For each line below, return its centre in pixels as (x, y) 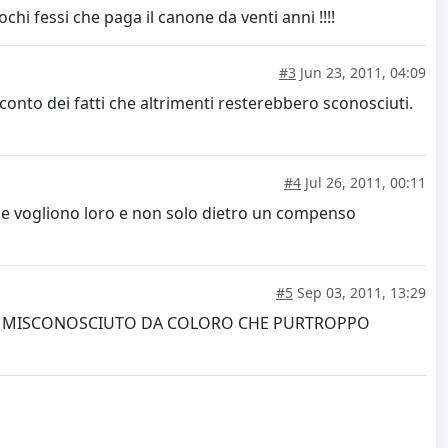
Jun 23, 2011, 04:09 (361, 73)
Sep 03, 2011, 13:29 (359, 293)
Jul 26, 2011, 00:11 (363, 183)
